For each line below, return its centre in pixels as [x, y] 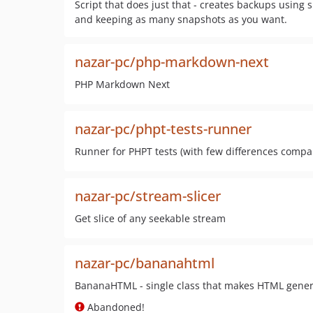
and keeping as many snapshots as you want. [181, 19]
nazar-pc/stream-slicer [148, 196]
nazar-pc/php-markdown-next [172, 62]
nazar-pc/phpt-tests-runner [163, 129]
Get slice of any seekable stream [150, 218]
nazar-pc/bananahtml [145, 263]
